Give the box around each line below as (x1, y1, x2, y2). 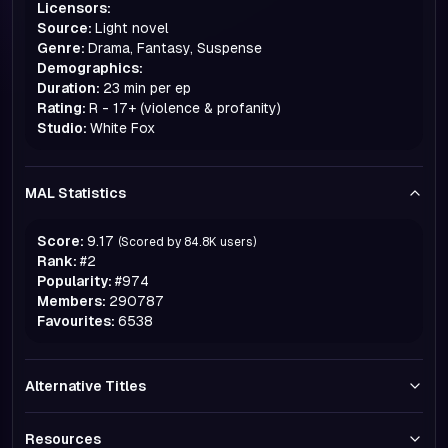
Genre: (37, 40, 85, 56)
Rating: (37, 100, 86, 116)
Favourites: (37, 313, 115, 329)
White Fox (90, 120, 155, 136)
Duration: (37, 80, 100, 96)
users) (220, 235, 256, 249)
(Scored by (118, 235, 181, 249)
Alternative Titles (25, 378, 146, 394)
